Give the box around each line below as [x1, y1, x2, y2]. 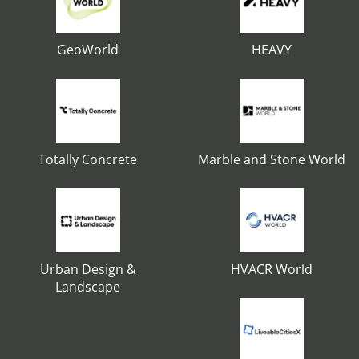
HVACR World [230, 260, 313, 278]
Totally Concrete [38, 151, 137, 168]
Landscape [55, 278, 120, 296]
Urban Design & [39, 260, 136, 278]
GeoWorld [57, 41, 119, 58]
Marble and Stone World [197, 151, 345, 168]
